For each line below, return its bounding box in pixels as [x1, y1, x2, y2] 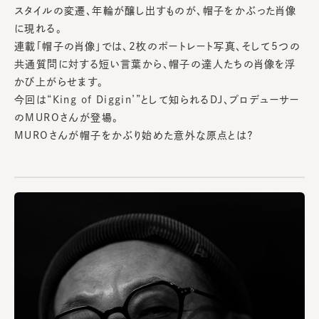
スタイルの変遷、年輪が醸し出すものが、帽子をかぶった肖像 [14, 5, 297, 16]
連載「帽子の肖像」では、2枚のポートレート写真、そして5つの [14, 41, 301, 51]
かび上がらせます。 [14, 76, 104, 87]
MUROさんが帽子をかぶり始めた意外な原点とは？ [14, 130, 253, 140]
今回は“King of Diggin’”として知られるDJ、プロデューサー [14, 94, 300, 105]
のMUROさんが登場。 [14, 112, 119, 122]
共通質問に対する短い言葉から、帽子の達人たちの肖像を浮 [14, 58, 296, 69]
